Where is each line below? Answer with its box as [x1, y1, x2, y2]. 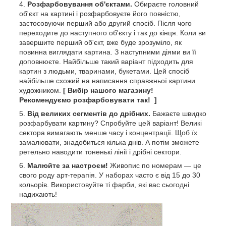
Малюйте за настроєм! [27, 161, 108, 169]
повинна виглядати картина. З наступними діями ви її [19, 47, 196, 56]
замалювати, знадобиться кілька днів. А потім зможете [19, 138, 199, 146]
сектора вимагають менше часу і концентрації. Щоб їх [19, 128, 197, 137]
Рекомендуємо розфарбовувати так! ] [19, 95, 157, 104]
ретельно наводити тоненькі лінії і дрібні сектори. [19, 147, 182, 156]
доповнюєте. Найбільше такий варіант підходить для [19, 57, 193, 66]
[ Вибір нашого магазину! [63, 86, 153, 94]
